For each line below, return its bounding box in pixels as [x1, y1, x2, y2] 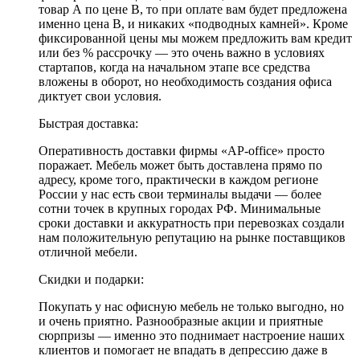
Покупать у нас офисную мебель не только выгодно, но [39, 299, 344, 313]
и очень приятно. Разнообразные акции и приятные [39, 313, 323, 328]
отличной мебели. [39, 244, 137, 259]
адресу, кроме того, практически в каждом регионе [39, 172, 318, 186]
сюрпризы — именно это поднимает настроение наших [39, 328, 345, 342]
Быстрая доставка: [39, 116, 138, 130]
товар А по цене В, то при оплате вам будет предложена [39, 2, 347, 16]
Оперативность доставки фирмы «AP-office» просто [39, 143, 325, 157]
